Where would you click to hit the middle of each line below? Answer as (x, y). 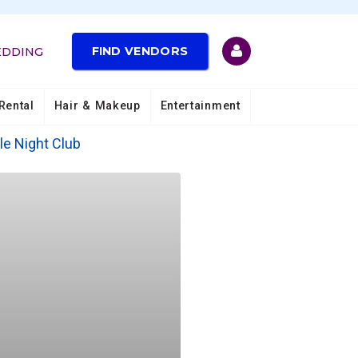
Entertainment (200, 105)
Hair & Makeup (97, 105)
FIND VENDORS (140, 52)
